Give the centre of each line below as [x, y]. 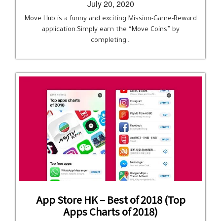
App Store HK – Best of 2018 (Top [110, 200]
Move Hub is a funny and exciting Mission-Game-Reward [110, 19]
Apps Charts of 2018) [110, 211]
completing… [110, 41]
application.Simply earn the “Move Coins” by [110, 30]
